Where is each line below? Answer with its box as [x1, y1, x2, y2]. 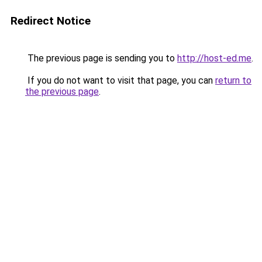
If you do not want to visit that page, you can [25, 75, 215, 86]
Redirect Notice [11, 14, 91, 27]
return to [215, 75, 251, 86]
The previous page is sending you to [25, 53, 177, 64]
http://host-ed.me [177, 53, 251, 64]
